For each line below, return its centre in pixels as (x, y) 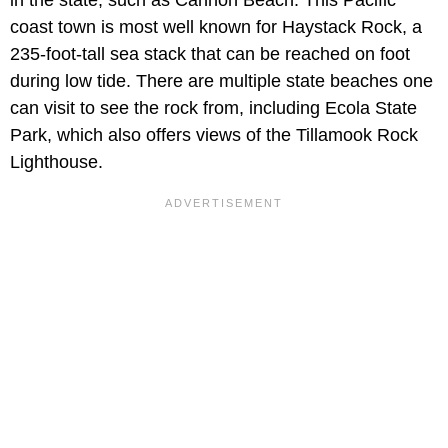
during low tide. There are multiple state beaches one (221, 81)
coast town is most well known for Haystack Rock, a (216, 27)
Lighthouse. (56, 162)
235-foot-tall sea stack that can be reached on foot (210, 54)
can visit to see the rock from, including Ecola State (213, 108)
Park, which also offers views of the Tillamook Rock (214, 135)
